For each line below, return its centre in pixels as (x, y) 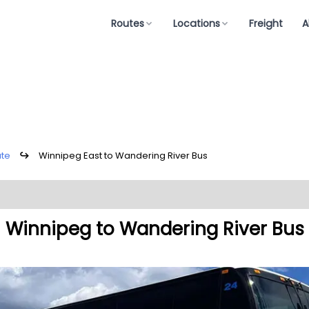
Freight (266, 23)
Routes (128, 23)
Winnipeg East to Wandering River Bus (123, 156)
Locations (197, 23)
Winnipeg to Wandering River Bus (154, 229)
